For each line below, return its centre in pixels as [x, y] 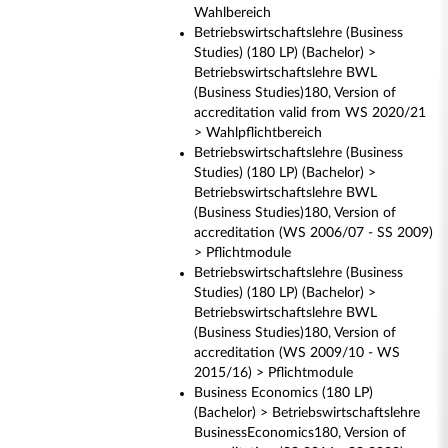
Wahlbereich [232, 13]
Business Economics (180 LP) [283, 393]
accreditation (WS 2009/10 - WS [297, 353]
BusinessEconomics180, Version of [300, 433]
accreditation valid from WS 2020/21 [310, 113]
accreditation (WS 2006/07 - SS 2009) [313, 233]
